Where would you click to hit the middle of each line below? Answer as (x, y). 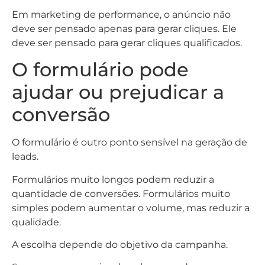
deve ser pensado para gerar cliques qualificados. (127, 43)
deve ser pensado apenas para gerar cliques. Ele (124, 28)
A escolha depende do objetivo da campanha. (120, 244)
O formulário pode (100, 70)
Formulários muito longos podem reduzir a (113, 179)
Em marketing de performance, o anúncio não (121, 14)
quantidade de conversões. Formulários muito (121, 193)
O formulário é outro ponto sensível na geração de (130, 143)
